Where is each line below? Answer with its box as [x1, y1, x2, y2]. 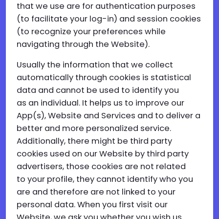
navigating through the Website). [17, 39, 150, 50]
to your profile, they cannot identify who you [17, 174, 193, 185]
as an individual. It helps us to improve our [17, 97, 184, 109]
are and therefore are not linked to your [17, 186, 175, 197]
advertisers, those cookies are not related [17, 161, 186, 172]
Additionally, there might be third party [17, 135, 172, 147]
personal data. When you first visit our [17, 199, 168, 210]
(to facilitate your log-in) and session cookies [17, 13, 201, 24]
